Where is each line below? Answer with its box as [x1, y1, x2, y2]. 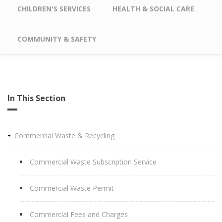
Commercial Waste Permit [30, 183, 114, 193]
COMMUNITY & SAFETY [17, 34, 96, 44]
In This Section [7, 93, 65, 104]
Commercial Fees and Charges [30, 210, 128, 219]
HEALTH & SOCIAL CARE [112, 4, 194, 13]
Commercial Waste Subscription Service [30, 157, 157, 166]
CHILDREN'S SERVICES [17, 4, 91, 13]
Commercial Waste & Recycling [14, 131, 114, 140]
